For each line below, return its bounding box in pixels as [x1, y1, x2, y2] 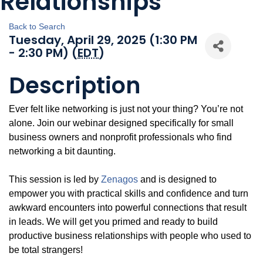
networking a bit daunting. [9, 146, 116, 157]
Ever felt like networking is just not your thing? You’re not [9, 104, 243, 114]
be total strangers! [9, 245, 83, 255]
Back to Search [9, 22, 65, 32]
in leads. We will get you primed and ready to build [9, 217, 218, 227]
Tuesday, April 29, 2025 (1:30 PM [9, 31, 197, 48]
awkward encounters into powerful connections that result [9, 203, 247, 213]
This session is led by [9, 174, 101, 185]
